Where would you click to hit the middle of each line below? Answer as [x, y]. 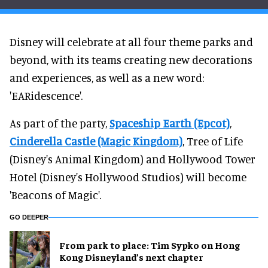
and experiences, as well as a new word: [107, 77]
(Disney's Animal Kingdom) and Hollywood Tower [133, 159]
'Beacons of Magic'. [55, 194]
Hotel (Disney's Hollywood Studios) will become [128, 176]
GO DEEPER [29, 217]
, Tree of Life [213, 141]
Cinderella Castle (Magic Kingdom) [96, 141]
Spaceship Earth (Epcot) [170, 123]
